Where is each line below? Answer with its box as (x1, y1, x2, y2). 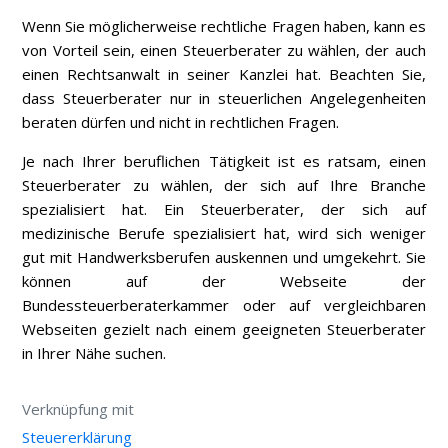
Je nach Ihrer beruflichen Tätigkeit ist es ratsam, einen (22, 151, 426, 172)
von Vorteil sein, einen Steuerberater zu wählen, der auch (22, 40, 426, 61)
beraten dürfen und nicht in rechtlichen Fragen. (22, 112, 340, 133)
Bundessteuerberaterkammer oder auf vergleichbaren (22, 295, 426, 316)
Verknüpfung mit (22, 399, 135, 420)
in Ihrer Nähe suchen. (22, 343, 167, 364)
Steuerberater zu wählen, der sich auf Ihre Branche (22, 175, 426, 196)
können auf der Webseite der (22, 271, 426, 292)
